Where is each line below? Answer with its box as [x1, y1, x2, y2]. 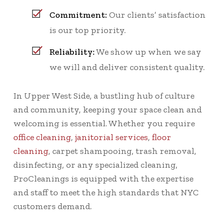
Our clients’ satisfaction [107, 9, 206, 20]
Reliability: [49, 46, 95, 57]
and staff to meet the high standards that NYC [13, 186, 199, 198]
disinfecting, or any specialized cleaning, [13, 159, 178, 170]
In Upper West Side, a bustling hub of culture [13, 90, 194, 101]
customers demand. [13, 200, 92, 212]
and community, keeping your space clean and [13, 104, 202, 115]
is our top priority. [49, 24, 126, 36]
